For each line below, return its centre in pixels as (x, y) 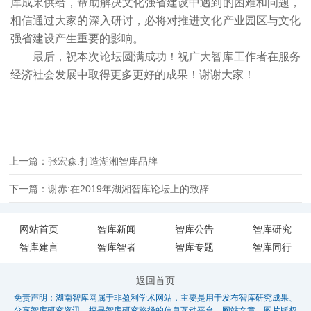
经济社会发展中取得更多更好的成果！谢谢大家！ (133, 75)
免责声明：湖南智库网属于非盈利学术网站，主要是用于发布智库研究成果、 (155, 297)
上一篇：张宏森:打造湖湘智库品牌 (84, 161)
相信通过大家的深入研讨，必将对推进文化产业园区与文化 (155, 20)
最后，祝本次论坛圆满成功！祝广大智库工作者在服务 (167, 57)
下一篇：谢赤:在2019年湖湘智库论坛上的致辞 (109, 189)
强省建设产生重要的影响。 (77, 39)
